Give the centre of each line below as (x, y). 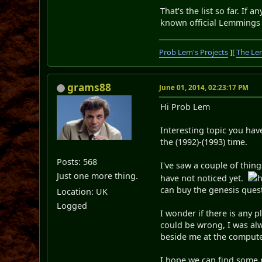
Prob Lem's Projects (194, 52)
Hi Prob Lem (185, 106)
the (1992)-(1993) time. (204, 142)
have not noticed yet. (204, 178)
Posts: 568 (77, 162)
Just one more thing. (98, 176)
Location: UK (82, 192)
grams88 (89, 87)
